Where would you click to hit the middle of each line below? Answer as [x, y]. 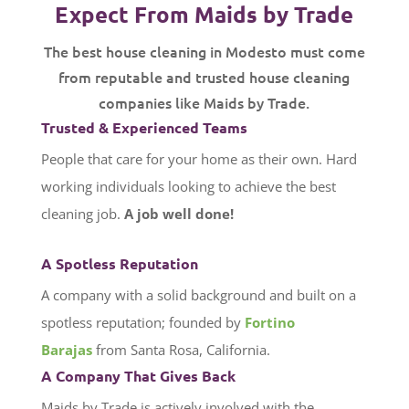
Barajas [66, 350]
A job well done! [178, 214]
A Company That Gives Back [138, 376]
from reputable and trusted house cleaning [204, 77]
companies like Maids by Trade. [204, 103]
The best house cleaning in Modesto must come [204, 52]
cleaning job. [82, 214]
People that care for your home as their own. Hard [199, 159]
